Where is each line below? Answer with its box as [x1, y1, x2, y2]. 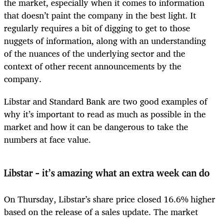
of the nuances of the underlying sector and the [4, 45, 185, 61]
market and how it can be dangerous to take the [4, 119, 188, 134]
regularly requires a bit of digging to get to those [4, 20, 190, 35]
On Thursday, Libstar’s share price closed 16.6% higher [4, 192, 215, 207]
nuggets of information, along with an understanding [4, 33, 206, 48]
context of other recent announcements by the [4, 58, 181, 73]
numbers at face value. [4, 131, 91, 147]
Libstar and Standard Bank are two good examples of [4, 93, 207, 109]
